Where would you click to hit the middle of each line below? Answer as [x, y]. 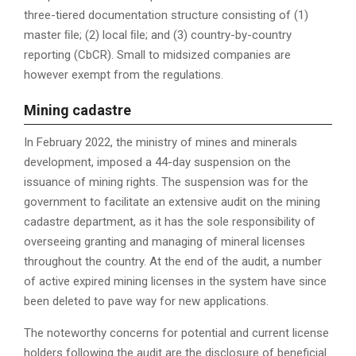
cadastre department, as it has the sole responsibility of [170, 222]
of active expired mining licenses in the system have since [175, 282]
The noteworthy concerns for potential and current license [176, 333]
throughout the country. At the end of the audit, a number [173, 262]
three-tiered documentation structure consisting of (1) [166, 15]
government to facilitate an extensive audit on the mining [172, 202]
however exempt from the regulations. [124, 75]
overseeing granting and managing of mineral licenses [164, 242]
